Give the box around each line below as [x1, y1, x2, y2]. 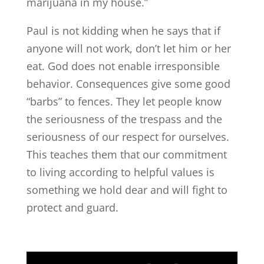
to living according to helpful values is [26, 164, 214, 179]
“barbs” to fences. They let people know [26, 94, 222, 108]
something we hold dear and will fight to [26, 182, 227, 197]
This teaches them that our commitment [26, 147, 227, 161]
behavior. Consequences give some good [26, 76, 230, 91]
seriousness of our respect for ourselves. [26, 129, 229, 144]
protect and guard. [26, 200, 118, 214]
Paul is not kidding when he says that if [26, 23, 220, 38]
